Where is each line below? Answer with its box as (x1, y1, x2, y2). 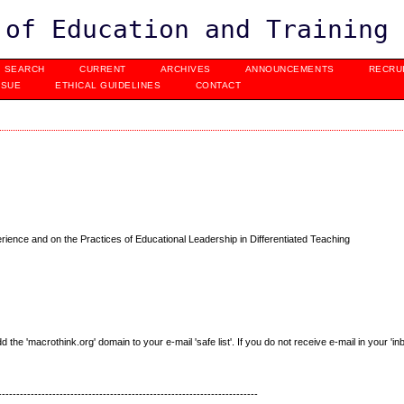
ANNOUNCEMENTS (244, 64, 335, 74)
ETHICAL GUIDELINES (55, 80, 161, 90)
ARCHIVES (160, 64, 211, 74)
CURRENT (79, 64, 126, 74)
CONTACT (195, 80, 242, 90)
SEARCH (4, 64, 45, 74)
